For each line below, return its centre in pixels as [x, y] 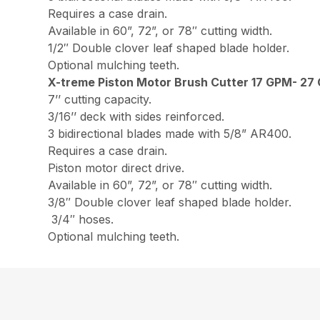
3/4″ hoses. [81, 219]
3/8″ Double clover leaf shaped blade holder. [170, 202]
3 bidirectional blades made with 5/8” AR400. [170, 133]
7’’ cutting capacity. [100, 99]
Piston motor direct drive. [116, 167]
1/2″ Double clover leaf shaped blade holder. [169, 47]
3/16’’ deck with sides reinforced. [136, 116]
